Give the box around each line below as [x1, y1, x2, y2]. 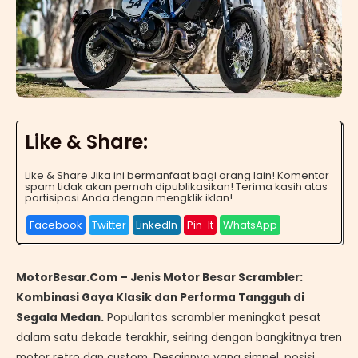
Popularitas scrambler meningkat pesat [104, 310, 321, 326]
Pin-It [187, 217, 213, 233]
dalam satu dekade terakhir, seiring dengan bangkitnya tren [16, 330, 342, 346]
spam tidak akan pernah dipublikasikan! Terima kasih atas [25, 178, 328, 194]
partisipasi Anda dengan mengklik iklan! [25, 189, 233, 205]
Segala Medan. [16, 310, 104, 326]
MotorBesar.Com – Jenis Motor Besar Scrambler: [16, 270, 303, 286]
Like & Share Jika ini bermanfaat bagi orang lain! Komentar [25, 167, 329, 183]
